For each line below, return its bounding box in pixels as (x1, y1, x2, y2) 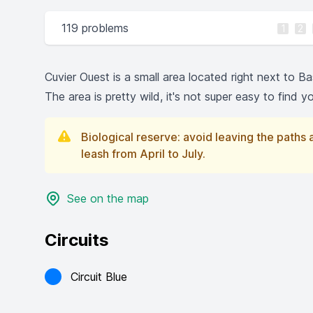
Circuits (45, 230, 109, 250)
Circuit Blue (71, 270, 127, 284)
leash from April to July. (81, 147, 205, 161)
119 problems (61, 21, 129, 35)
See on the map (67, 191, 149, 205)
